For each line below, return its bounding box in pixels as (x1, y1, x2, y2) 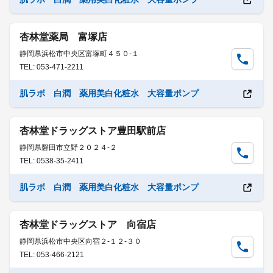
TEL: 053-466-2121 (19, 250, 84, 259)
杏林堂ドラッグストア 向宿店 (19, 219, 156, 230)
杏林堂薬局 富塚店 (19, 32, 107, 42)
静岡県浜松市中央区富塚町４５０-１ (19, 49, 139, 58)
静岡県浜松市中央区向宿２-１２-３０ (19, 237, 141, 246)
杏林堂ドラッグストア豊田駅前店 (19, 126, 166, 136)
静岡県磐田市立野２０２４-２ (19, 143, 117, 152)
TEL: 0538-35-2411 (19, 157, 83, 165)
